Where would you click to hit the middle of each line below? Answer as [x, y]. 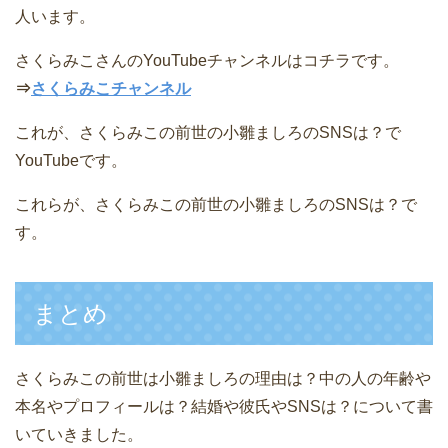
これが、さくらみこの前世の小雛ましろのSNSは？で [208, 132]
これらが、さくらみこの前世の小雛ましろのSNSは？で [216, 204]
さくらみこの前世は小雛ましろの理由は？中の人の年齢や [223, 378]
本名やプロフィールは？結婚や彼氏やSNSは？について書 [224, 406]
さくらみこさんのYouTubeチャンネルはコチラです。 [207, 60]
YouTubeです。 [71, 160]
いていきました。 [79, 434]
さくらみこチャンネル [111, 88]
